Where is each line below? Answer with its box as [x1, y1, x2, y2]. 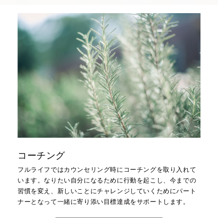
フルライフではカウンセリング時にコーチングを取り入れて [17, 166, 197, 174]
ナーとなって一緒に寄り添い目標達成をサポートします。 [17, 198, 190, 206]
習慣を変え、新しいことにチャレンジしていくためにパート [17, 187, 197, 195]
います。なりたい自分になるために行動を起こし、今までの [17, 177, 197, 184]
